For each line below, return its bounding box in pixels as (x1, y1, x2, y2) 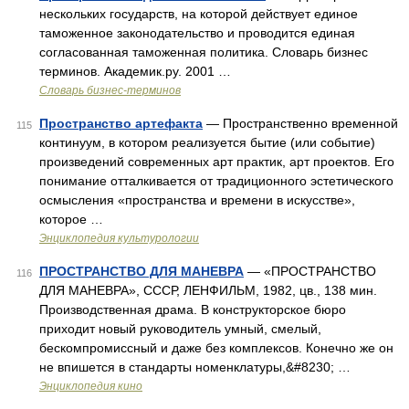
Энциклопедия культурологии (39, 232, 199, 245)
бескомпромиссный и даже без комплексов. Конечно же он (39, 341, 393, 355)
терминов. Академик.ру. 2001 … (39, 64, 231, 79)
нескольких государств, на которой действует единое (39, 6, 358, 21)
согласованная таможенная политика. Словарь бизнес (39, 45, 368, 59)
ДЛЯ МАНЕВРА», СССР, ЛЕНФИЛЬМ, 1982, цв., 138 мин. (39, 283, 377, 298)
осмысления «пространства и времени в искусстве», (39, 193, 355, 207)
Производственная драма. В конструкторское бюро (39, 302, 346, 317)
